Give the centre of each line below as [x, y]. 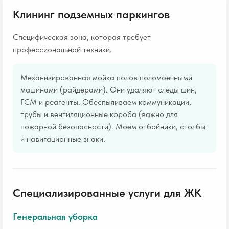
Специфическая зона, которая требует [82, 37]
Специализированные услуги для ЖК [107, 193]
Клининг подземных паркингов [91, 14]
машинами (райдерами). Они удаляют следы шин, [109, 90]
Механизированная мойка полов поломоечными [106, 77]
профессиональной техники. [62, 49]
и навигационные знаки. [63, 139]
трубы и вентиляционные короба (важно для [99, 114]
